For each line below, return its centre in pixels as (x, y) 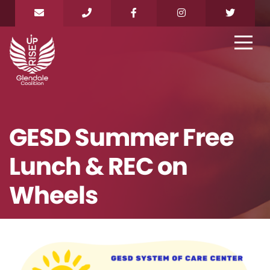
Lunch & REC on (98, 167)
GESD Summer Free (121, 138)
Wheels (53, 196)
